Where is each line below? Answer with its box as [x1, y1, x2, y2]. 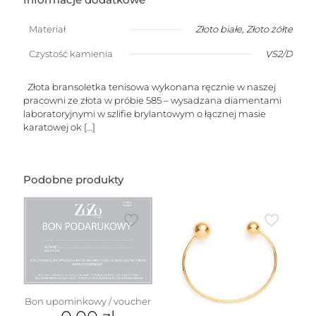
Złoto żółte [246, 23, 293, 35]
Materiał [29, 23, 66, 35]
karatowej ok [23, 121, 82, 133]
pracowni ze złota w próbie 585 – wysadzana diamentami [23, 95, 281, 107]
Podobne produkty [23, 173, 123, 187]
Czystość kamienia [29, 48, 113, 60]
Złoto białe [195, 23, 242, 35]
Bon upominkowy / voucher [25, 296, 152, 308]
